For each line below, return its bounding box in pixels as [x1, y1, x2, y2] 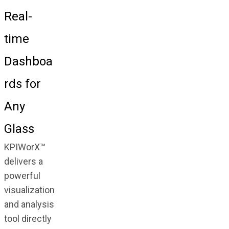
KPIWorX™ [4, 141, 45, 152]
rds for [4, 76, 41, 91]
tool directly [4, 213, 52, 224]
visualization [4, 184, 55, 195]
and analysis [4, 198, 54, 210]
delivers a [4, 155, 43, 167]
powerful [4, 170, 40, 181]
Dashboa [4, 54, 53, 68]
